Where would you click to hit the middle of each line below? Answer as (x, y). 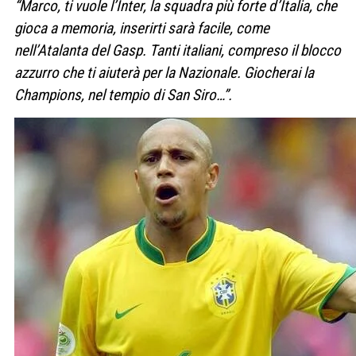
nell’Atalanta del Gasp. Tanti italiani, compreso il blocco (178, 51)
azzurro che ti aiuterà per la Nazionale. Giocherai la (164, 73)
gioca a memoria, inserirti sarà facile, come (142, 29)
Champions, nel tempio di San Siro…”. (123, 95)
